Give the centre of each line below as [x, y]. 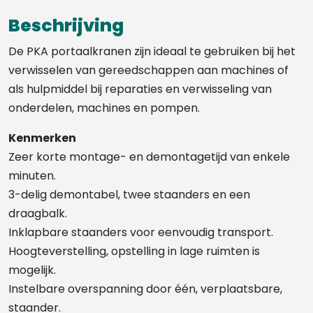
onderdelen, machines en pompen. [104, 108]
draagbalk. [38, 213]
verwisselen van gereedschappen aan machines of [148, 70]
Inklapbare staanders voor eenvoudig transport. [141, 232]
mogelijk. [32, 270]
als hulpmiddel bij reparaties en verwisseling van [140, 89]
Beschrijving [66, 25]
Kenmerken [42, 138]
